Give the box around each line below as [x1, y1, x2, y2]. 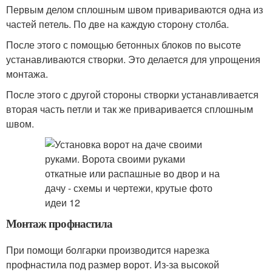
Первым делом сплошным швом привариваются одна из [6, 2, 263, 16]
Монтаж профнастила [6, 215, 112, 231]
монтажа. [6, 67, 48, 81]
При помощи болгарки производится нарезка [6, 243, 209, 257]
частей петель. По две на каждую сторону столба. [6, 17, 229, 31]
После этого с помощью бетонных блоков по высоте [6, 38, 241, 52]
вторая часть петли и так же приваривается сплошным [6, 102, 253, 116]
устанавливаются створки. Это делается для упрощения [6, 52, 260, 66]
